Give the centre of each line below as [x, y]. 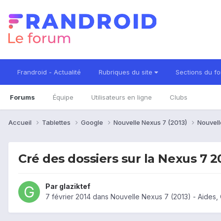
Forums [22, 97]
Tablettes [57, 122]
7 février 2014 [68, 197]
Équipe [63, 97]
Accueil [21, 122]
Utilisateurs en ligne [122, 97]
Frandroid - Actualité [49, 72]
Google [93, 122]
